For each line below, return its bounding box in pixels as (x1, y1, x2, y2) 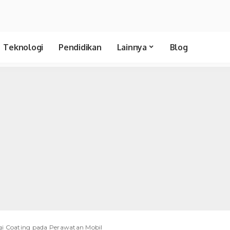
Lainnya (117, 42, 147, 52)
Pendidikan (59, 42, 102, 52)
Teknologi (3, 42, 43, 52)
